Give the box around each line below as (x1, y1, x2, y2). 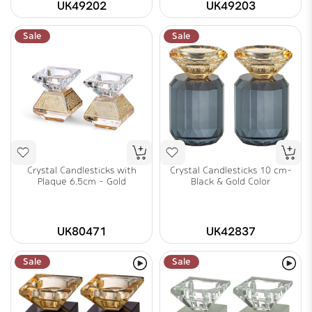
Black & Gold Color (191, 176, 270, 187)
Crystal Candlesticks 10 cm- (169, 165, 292, 175)
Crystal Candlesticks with (26, 165, 136, 175)
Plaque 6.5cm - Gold (37, 176, 126, 187)
